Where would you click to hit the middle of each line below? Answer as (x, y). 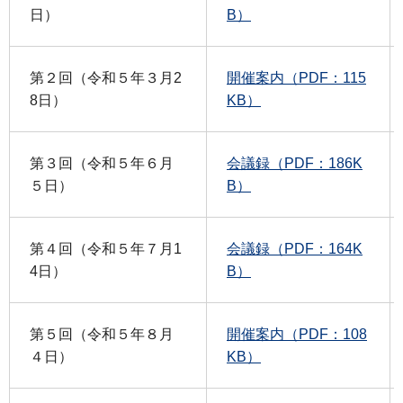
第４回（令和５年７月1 (106, 249)
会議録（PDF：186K (295, 164)
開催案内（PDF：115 (296, 78)
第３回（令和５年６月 (102, 164)
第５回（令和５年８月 (102, 335)
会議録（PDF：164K (295, 249)
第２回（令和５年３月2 (106, 78)
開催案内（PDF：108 (297, 335)
